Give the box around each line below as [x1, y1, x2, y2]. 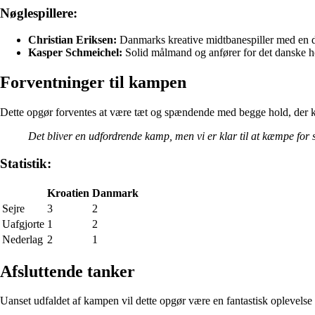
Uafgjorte [2, 217, 44, 230]
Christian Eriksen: [28, 34, 117, 46]
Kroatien [47, 186, 89, 199]
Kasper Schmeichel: [28, 46, 122, 59]
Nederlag [2, 233, 43, 245]
